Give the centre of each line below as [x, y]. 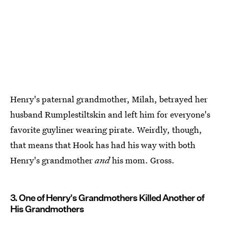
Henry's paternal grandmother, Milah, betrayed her [109, 99]
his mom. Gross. [143, 160]
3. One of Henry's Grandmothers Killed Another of [107, 198]
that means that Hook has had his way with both [103, 145]
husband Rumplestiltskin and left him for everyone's [110, 115]
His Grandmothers [47, 209]
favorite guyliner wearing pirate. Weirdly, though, [106, 130]
